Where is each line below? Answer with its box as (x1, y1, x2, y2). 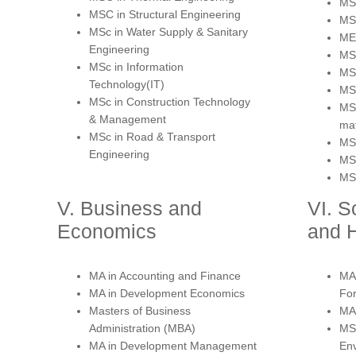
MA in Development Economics (89, 286, 245, 300)
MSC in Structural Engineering (89, 7, 241, 21)
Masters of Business (89, 304, 191, 317)
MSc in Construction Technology (89, 95, 250, 108)
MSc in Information (89, 60, 184, 73)
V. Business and (57, 196, 202, 219)
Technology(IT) (89, 77, 164, 91)
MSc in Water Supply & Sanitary (89, 25, 248, 38)
